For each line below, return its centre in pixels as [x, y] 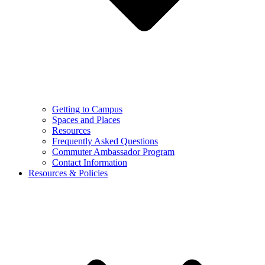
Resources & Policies [68, 173]
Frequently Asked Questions [105, 141]
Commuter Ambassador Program [113, 152]
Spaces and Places [86, 120]
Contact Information [90, 162]
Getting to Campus [87, 109]
